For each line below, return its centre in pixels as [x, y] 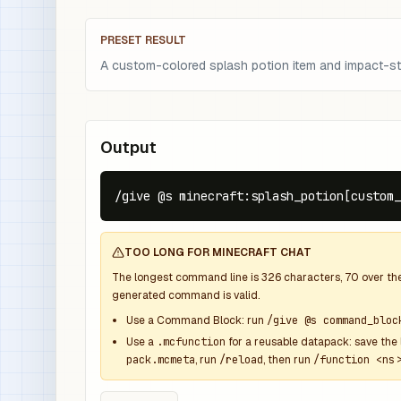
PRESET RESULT [143, 40]
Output [128, 147]
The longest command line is [187, 277]
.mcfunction [191, 342]
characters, [313, 277]
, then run [288, 360]
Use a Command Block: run [196, 320]
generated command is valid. [186, 295]
